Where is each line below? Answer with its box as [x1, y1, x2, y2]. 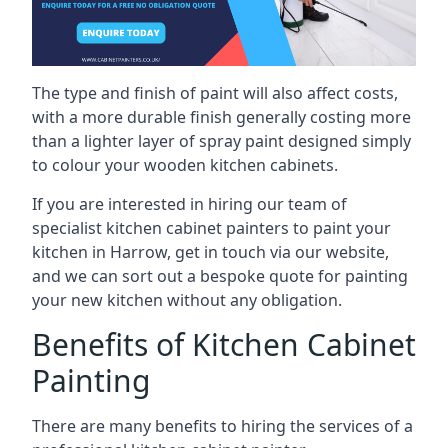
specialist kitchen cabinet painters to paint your [32, 217, 391, 239]
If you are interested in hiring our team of [32, 193, 347, 215]
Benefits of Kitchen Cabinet [32, 324, 416, 365]
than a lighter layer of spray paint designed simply [32, 130, 411, 152]
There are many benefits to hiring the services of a [32, 415, 413, 437]
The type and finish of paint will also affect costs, [32, 82, 398, 104]
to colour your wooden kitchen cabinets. [32, 154, 338, 176]
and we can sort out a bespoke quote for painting [32, 265, 408, 287]
